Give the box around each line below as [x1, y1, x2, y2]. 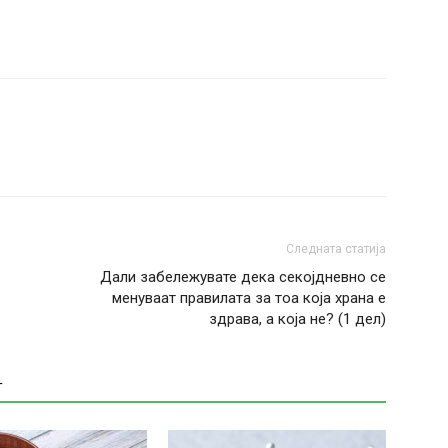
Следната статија [286, 242, 386, 256]
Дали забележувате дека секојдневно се [100, 268, 386, 286]
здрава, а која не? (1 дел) [209, 310, 386, 328]
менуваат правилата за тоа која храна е [112, 289, 386, 307]
